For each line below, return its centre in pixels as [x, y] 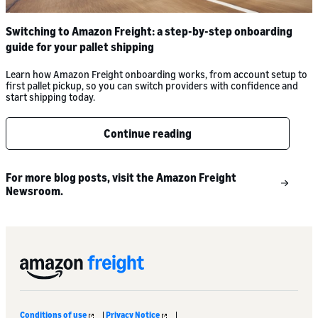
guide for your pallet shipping [80, 46]
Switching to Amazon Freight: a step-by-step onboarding [149, 31]
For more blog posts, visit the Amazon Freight [121, 177]
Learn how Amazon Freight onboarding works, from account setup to [157, 74]
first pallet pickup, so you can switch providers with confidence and [152, 85]
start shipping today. [50, 97]
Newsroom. [34, 191]
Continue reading [148, 133]
